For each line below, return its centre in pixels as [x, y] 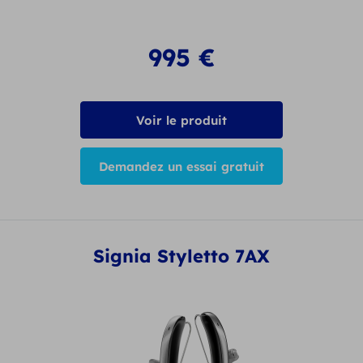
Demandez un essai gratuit [181, 167]
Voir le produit [181, 121]
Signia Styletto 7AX [181, 256]
